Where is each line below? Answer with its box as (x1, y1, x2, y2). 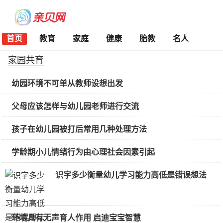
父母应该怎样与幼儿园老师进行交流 (11, 102, 139, 111)
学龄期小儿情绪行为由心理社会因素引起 (11, 148, 155, 156)
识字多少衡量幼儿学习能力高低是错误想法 (55, 171, 207, 179)
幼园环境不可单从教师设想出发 (11, 79, 123, 88)
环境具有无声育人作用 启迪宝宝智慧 (11, 214, 141, 222)
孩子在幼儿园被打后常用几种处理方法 (11, 125, 147, 133)
